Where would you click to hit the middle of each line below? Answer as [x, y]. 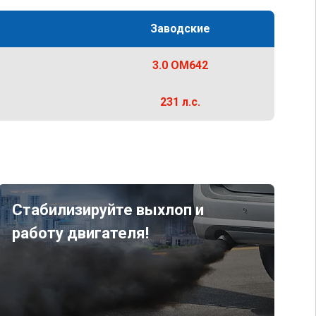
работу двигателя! [80, 233]
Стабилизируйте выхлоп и [108, 210]
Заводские [180, 29]
